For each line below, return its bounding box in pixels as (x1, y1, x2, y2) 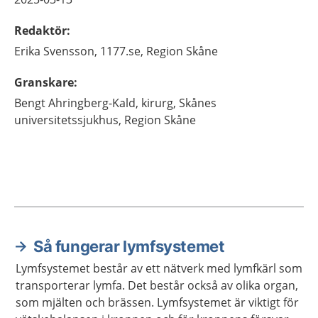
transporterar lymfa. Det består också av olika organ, (16, 278, 298, 293)
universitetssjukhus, (14, 112, 121, 128)
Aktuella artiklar (14, 250, 134, 268)
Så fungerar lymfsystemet (33, 237, 225, 256)
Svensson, (43, 43, 97, 59)
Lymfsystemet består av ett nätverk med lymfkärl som (16, 261, 302, 276)
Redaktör (14, 23, 67, 38)
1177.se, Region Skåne (100, 43, 218, 59)
